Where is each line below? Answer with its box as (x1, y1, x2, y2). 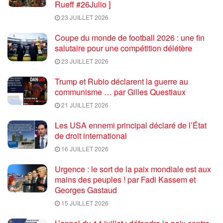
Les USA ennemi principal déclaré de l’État (55, 119, 207, 131)
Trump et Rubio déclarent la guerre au (55, 75, 188, 87)
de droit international (55, 129, 127, 141)
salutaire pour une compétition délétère (55, 42, 192, 54)
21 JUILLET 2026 (60, 100, 109, 109)
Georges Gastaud (55, 184, 117, 196)
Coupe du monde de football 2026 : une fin (55, 31, 205, 43)
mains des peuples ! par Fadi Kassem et (55, 173, 196, 185)
